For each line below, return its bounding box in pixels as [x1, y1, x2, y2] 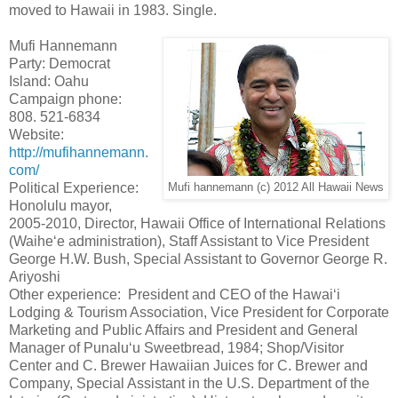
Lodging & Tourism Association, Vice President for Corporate [9, 304, 389, 320]
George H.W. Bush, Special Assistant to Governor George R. [9, 251, 387, 267]
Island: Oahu [9, 73, 89, 89]
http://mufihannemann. [9, 144, 148, 160]
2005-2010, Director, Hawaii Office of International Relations [9, 215, 386, 231]
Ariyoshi [9, 268, 60, 284]
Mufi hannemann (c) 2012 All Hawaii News [168, 180, 384, 194]
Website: [9, 126, 64, 142]
